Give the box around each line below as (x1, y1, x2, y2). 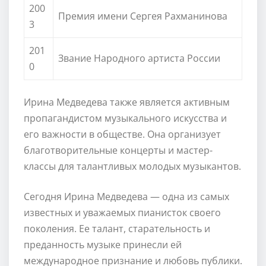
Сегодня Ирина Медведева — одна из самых (24, 189, 229, 203)
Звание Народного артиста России (58, 51, 220, 65)
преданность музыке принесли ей (24, 237, 182, 251)
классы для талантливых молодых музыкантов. (24, 159, 241, 173)
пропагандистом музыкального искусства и (24, 111, 227, 125)
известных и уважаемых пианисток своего (24, 205, 221, 219)
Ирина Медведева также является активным (24, 95, 230, 109)
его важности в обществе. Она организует (24, 127, 221, 141)
